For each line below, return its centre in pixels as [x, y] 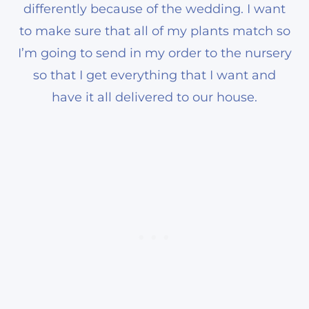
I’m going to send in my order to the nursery [154, 53]
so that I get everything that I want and [154, 75]
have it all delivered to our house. [154, 97]
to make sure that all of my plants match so [154, 31]
